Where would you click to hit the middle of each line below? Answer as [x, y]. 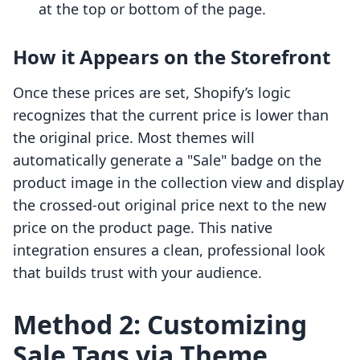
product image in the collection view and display [178, 183]
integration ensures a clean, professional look [169, 250]
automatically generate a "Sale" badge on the [167, 160]
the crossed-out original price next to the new [170, 205]
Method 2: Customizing [160, 325]
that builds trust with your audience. [137, 273]
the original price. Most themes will [134, 138]
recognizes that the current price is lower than [171, 115]
